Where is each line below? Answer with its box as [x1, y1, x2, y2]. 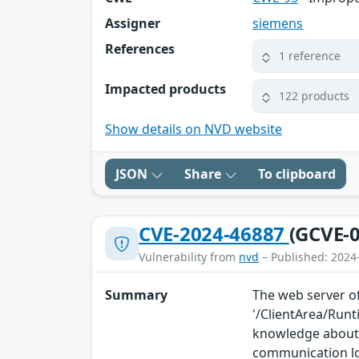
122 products [279, 88, 350, 104]
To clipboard [258, 164, 336, 183]
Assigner [105, 14, 160, 32]
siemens [252, 14, 304, 32]
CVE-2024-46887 [139, 220, 289, 247]
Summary [105, 285, 167, 304]
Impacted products [105, 79, 226, 98]
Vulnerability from [139, 248, 239, 264]
